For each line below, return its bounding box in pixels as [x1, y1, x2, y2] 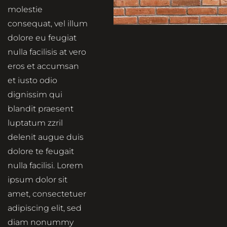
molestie [8, 5, 43, 15]
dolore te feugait [8, 146, 74, 157]
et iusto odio [8, 75, 57, 86]
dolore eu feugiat [8, 33, 77, 43]
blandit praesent [8, 104, 73, 114]
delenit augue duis [8, 132, 84, 142]
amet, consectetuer [8, 189, 86, 199]
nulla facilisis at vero [8, 47, 86, 57]
